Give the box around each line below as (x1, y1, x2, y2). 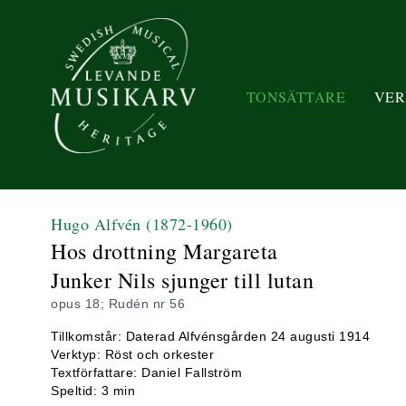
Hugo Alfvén (51, 213, 146, 235)
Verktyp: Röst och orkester (51, 347, 214, 362)
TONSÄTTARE (246, 86, 345, 106)
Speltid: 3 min (51, 383, 135, 398)
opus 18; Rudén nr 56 (51, 296, 185, 311)
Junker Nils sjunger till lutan (51, 266, 314, 295)
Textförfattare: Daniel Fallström (51, 365, 242, 380)
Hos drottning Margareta (51, 237, 278, 266)
